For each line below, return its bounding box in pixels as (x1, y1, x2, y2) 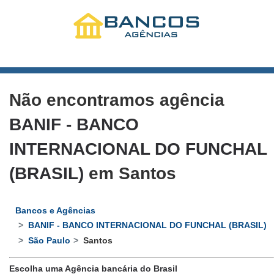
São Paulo (28, 235, 71, 245)
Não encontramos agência (9, 90, 224, 109)
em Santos (84, 163, 176, 183)
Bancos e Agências (15, 206, 95, 216)
